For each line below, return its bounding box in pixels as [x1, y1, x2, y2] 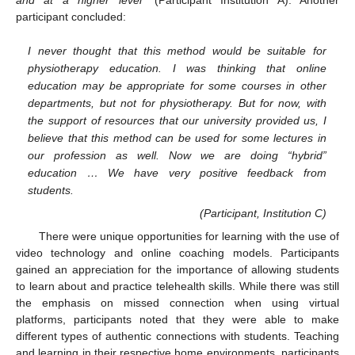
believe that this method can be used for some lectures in [28, 132, 326, 145]
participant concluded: [16, 10, 126, 23]
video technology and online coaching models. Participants [16, 246, 339, 259]
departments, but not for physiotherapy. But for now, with [28, 97, 326, 110]
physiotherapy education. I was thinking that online [28, 62, 326, 75]
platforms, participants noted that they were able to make [16, 312, 339, 326]
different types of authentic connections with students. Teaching [16, 329, 339, 342]
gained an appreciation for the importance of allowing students [16, 262, 339, 276]
